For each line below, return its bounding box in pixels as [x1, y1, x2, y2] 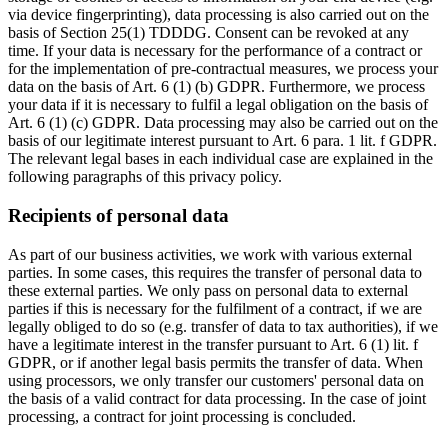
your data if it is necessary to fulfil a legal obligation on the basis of [8, 96, 428, 114]
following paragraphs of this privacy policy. [8, 168, 282, 186]
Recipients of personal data [8, 205, 229, 227]
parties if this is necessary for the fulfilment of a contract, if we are [8, 299, 422, 317]
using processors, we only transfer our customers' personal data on [8, 371, 424, 389]
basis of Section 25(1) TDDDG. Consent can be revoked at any [8, 24, 409, 42]
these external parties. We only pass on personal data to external [8, 281, 408, 299]
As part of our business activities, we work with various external [8, 245, 412, 263]
